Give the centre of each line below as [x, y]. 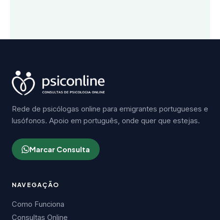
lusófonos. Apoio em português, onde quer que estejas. [106, 121]
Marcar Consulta [60, 149]
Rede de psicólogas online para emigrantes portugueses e [110, 109]
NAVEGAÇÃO [36, 185]
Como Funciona [38, 204]
